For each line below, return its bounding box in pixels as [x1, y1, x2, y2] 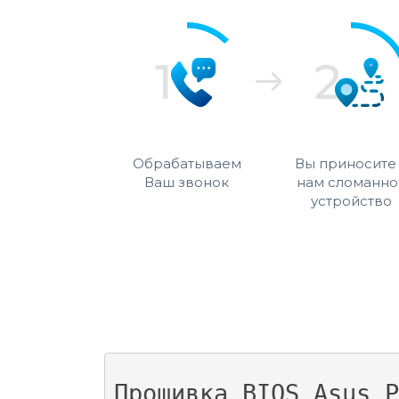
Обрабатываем [132, 155, 241, 172]
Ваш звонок [144, 174, 229, 191]
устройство [311, 192, 392, 209]
